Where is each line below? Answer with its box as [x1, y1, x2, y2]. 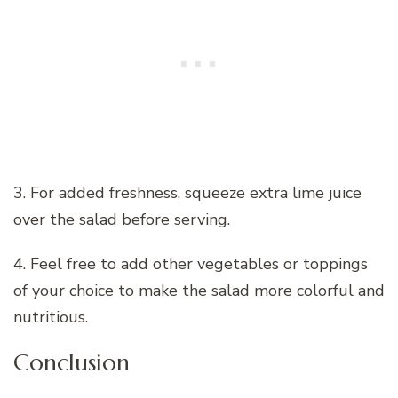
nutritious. [13, 306, 88, 328]
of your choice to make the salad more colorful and [13, 279, 385, 301]
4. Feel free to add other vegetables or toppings [13, 252, 368, 275]
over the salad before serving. [13, 208, 230, 230]
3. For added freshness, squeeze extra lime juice [13, 181, 362, 203]
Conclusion [13, 346, 130, 377]
